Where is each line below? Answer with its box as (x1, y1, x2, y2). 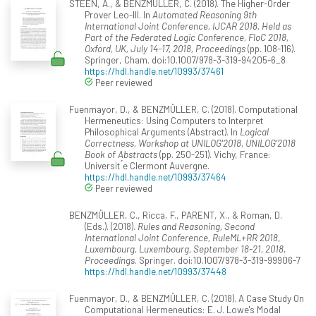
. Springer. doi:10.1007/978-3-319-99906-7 (135, 253, 300, 266)
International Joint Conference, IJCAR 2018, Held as (85, 19, 291, 32)
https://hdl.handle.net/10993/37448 (85, 265, 226, 277)
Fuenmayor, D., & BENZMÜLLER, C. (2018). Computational (68, 102, 298, 115)
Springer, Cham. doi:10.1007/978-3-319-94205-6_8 (85, 53, 286, 66)
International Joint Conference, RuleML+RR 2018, (85, 231, 280, 243)
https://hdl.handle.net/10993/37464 (85, 170, 226, 183)
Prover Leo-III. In (85, 8, 152, 20)
